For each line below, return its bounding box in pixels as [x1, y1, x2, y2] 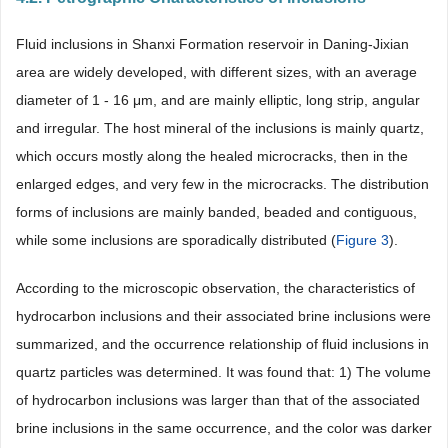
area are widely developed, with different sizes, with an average [16, 63, 417, 80]
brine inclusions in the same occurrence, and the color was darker [16, 419, 432, 436]
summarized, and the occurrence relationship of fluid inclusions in [16, 335, 429, 352]
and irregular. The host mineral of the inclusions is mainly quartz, [16, 119, 424, 136]
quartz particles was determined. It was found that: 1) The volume [16, 363, 431, 380]
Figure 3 [336, 231, 389, 248]
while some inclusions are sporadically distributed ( [16, 231, 336, 248]
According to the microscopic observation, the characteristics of [16, 279, 415, 296]
